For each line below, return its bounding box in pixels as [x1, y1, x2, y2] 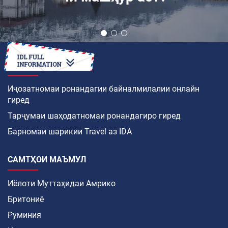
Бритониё [8, 194, 44, 205]
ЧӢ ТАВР [8, 60, 41, 70]
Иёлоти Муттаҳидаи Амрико [8, 179, 116, 189]
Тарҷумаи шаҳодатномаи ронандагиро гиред [8, 111, 181, 121]
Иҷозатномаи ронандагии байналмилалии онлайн [8, 84, 199, 94]
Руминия [8, 210, 41, 220]
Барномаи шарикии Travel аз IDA [8, 127, 132, 137]
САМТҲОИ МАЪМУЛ [8, 155, 86, 165]
